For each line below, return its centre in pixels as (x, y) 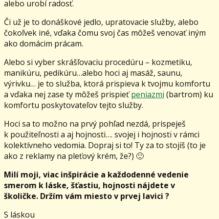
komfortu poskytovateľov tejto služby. (74, 105)
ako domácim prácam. (44, 43)
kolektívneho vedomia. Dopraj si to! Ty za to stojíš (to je (105, 145)
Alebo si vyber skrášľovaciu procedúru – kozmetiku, (98, 62)
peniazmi (148, 94)
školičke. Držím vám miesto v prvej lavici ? (87, 196)
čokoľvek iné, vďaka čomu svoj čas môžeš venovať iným (105, 33)
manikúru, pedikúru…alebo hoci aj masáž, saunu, (93, 73)
